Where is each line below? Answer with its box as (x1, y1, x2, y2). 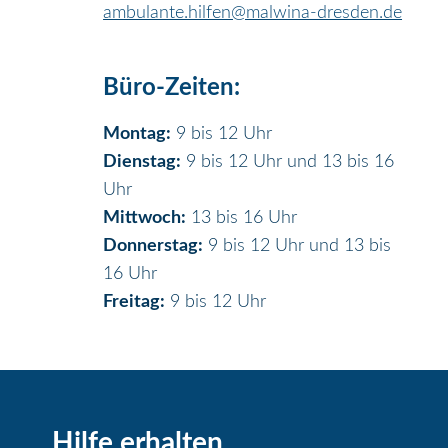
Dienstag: (103, 152, 182, 171)
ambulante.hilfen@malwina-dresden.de (103, 4, 403, 23)
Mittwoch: (103, 208, 187, 227)
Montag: (103, 124, 172, 143)
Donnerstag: (103, 236, 204, 255)
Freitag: (103, 292, 166, 311)
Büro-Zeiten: (103, 76, 241, 101)
